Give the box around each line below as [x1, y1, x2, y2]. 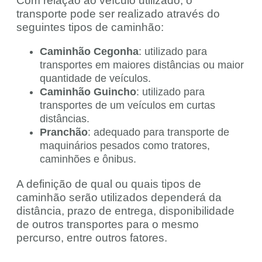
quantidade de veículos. [40, 72, 151, 84]
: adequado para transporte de [88, 126, 229, 138]
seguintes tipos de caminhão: [16, 20, 164, 33]
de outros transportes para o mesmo [16, 218, 199, 230]
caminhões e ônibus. [40, 153, 136, 165]
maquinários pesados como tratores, [40, 139, 210, 151]
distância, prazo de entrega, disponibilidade [16, 204, 235, 217]
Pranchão [40, 126, 88, 138]
